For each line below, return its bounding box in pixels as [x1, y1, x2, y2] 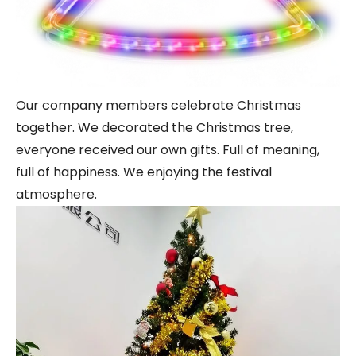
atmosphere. [16, 184, 97, 203]
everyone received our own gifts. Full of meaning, [16, 140, 319, 159]
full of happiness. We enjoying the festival [16, 162, 272, 181]
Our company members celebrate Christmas [16, 95, 301, 114]
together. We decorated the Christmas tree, [16, 118, 293, 137]
